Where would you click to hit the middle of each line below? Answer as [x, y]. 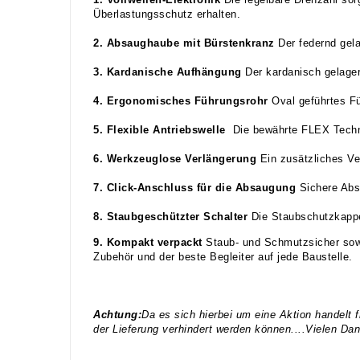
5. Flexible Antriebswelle [163, 130]
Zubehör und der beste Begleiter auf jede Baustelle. [225, 257]
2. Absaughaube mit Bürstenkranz [186, 43]
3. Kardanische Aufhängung [169, 72]
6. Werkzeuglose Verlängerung [177, 159]
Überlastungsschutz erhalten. [167, 14]
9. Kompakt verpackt [149, 242]
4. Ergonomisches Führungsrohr [182, 101]
